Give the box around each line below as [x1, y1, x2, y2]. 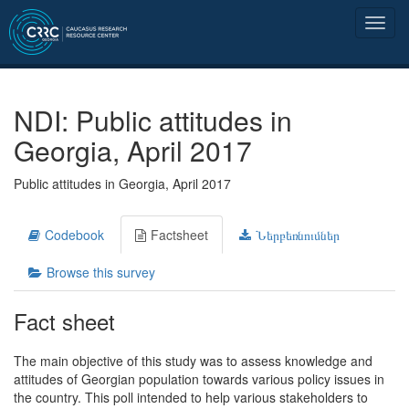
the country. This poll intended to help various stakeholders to [14, 388, 368, 406]
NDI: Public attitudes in [14, 100, 292, 140]
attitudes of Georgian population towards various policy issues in [14, 370, 384, 388]
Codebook [45, 225, 104, 244]
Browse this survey [47, 263, 155, 281]
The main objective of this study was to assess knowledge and [14, 351, 372, 370]
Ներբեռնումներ [256, 225, 340, 244]
